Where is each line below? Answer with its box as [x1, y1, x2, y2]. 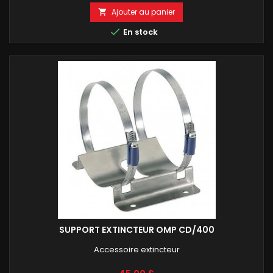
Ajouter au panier [112, 6, 175, 17]
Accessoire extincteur [93, 243, 180, 255]
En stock [121, 26, 158, 38]
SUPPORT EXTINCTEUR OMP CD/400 [58, 223, 214, 236]
